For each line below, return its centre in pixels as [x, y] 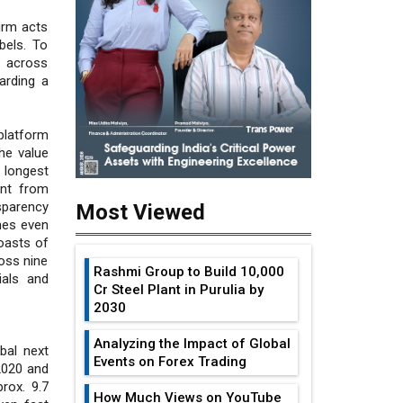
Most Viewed [140, 213]
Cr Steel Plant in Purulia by [178, 290]
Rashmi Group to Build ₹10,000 [188, 272]
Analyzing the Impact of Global [192, 344]
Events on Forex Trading [170, 362]
